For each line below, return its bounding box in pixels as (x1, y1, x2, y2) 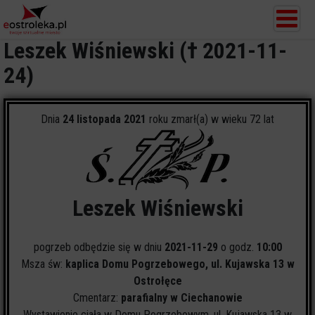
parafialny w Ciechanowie (120, 291, 243, 304)
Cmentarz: (72, 291, 121, 304)
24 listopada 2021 (63, 112, 146, 126)
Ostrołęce (133, 274, 182, 288)
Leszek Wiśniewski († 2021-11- (4, 37, 287, 64)
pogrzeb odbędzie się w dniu (33, 240, 165, 254)
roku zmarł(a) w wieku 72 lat (146, 112, 274, 126)
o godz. (217, 240, 257, 254)
